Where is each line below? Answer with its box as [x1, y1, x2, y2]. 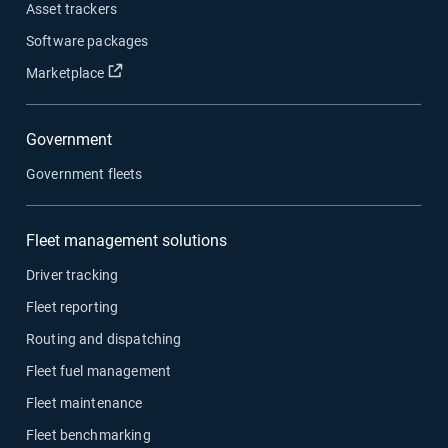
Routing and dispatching [26, 330, 182, 347]
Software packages [26, 32, 149, 49]
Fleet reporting [26, 298, 119, 315]
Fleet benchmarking [26, 426, 151, 443]
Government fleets [26, 165, 143, 182]
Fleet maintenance [26, 394, 143, 411]
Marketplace [26, 64, 105, 81]
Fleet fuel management [26, 362, 172, 379]
